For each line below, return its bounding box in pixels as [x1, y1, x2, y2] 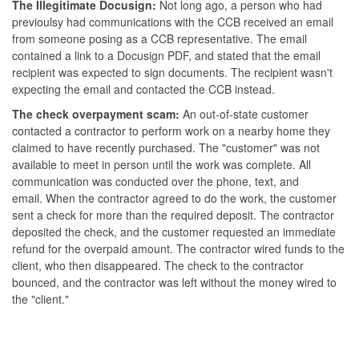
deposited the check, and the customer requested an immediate [12, 223, 336, 240]
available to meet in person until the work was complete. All [12, 155, 311, 172]
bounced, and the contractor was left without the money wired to [12, 273, 337, 290]
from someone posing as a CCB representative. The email [12, 30, 307, 46]
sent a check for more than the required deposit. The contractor [12, 206, 334, 223]
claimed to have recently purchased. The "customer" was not [12, 139, 320, 155]
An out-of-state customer [179, 105, 309, 122]
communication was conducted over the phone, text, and [12, 172, 299, 189]
